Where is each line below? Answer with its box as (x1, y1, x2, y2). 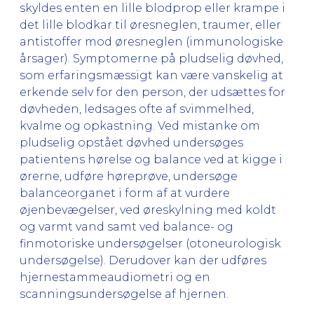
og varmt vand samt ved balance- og (20, 219, 233, 233)
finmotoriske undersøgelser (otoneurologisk (20, 236, 281, 250)
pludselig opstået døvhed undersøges (20, 135, 243, 149)
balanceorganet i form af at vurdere (20, 186, 230, 200)
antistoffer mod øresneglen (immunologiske (20, 34, 283, 48)
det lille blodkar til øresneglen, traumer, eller (20, 18, 281, 32)
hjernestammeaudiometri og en (20, 270, 210, 284)
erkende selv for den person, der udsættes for (20, 85, 285, 99)
